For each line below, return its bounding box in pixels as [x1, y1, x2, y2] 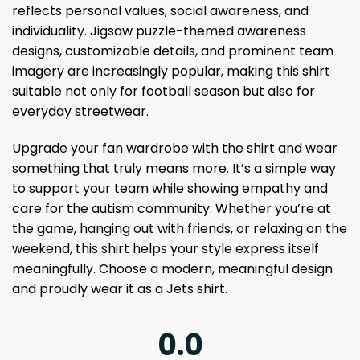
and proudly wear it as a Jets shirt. [12, 280, 227, 299]
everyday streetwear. [12, 102, 149, 121]
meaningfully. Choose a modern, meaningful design [12, 260, 333, 279]
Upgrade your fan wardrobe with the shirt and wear [12, 139, 337, 158]
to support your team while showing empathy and [12, 179, 328, 198]
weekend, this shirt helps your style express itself [12, 239, 319, 259]
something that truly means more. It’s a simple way [12, 159, 336, 178]
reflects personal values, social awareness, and [12, 2, 309, 21]
